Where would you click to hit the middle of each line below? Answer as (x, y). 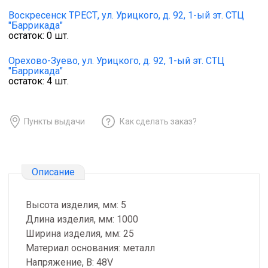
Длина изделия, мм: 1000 (82, 220)
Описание (53, 172)
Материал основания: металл (90, 248)
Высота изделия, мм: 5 (76, 205)
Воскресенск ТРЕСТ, (54, 16)
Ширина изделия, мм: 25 (80, 234)
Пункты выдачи (54, 121)
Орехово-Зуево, (44, 61)
